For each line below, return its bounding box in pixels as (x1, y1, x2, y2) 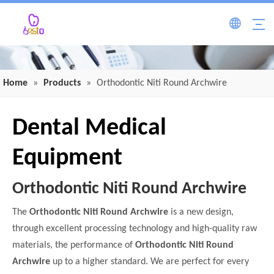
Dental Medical (12, 116, 166, 141)
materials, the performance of (12, 240, 135, 250)
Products (43, 78, 81, 88)
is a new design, (168, 207, 234, 217)
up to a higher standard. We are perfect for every (50, 257, 249, 267)
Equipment (12, 146, 122, 171)
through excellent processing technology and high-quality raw (12, 224, 257, 234)
